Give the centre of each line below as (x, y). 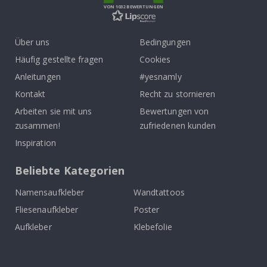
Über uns (32, 42)
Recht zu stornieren (178, 94)
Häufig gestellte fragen (59, 59)
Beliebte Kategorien (70, 170)
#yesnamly (161, 76)
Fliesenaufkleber (47, 209)
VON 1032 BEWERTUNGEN (133, 6)
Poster (147, 209)
